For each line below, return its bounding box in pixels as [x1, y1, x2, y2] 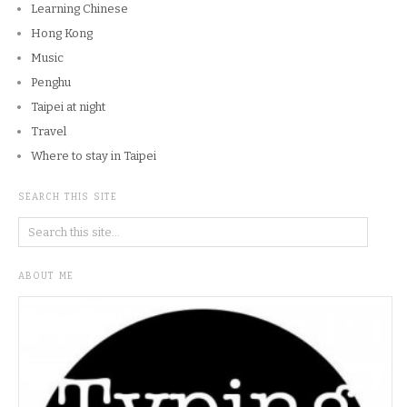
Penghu [31, 75, 71, 90]
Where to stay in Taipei [31, 149, 156, 164]
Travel [31, 124, 66, 139]
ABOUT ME [18, 271, 74, 283]
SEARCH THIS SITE [18, 192, 117, 203]
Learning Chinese [31, 2, 128, 16]
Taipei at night [31, 100, 105, 114]
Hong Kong [31, 26, 93, 41]
